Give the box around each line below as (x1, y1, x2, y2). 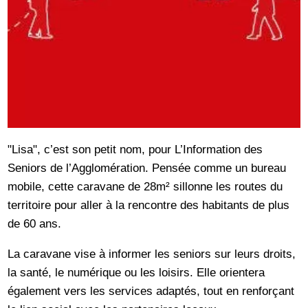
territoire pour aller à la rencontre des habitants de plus (8, 197, 290, 212)
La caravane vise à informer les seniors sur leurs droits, (8, 246, 296, 261)
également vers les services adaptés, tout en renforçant (8, 283, 295, 298)
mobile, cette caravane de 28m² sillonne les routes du (8, 179, 283, 193)
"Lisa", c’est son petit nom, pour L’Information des (8, 142, 263, 156)
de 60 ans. (8, 216, 62, 230)
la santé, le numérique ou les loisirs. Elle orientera (8, 265, 265, 279)
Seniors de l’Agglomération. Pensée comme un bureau (8, 160, 287, 175)
